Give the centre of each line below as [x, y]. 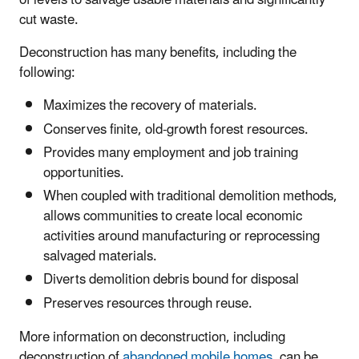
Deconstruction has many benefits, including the [158, 53]
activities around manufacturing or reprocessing [182, 237]
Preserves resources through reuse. [148, 303]
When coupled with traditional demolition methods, [190, 197]
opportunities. [84, 173]
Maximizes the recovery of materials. [150, 106]
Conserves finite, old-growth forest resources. [176, 129]
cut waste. [49, 20]
